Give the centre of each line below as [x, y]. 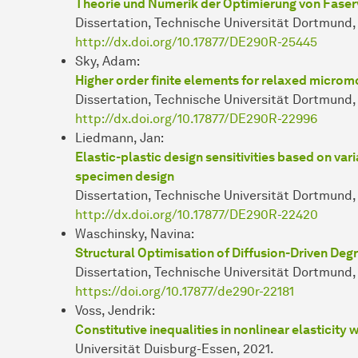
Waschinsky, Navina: [135, 233]
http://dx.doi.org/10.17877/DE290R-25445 [196, 42]
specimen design [125, 176]
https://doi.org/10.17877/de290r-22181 [185, 291]
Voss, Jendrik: [115, 310]
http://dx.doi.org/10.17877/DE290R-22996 [196, 118]
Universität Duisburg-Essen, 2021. [175, 348]
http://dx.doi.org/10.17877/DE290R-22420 [197, 214]
